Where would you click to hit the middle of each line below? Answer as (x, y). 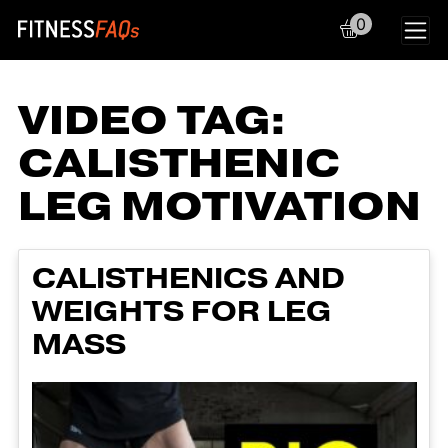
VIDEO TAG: (152, 121)
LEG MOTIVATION (219, 207)
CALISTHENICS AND (188, 278)
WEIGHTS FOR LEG (181, 311)
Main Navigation (189, 49)
